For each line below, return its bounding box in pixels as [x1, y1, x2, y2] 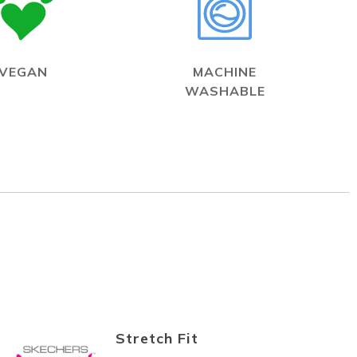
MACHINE [193, 63, 257, 80]
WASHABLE [184, 82, 265, 99]
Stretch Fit [115, 328, 198, 347]
